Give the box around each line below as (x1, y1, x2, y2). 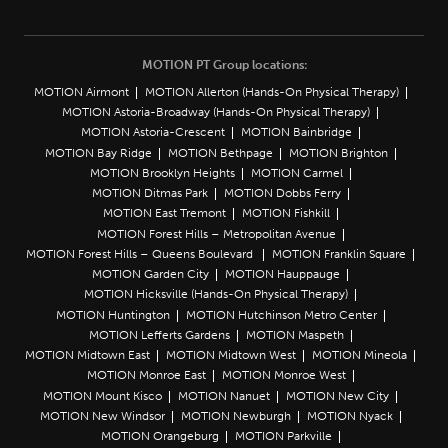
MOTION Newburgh (180, 408, 291, 423)
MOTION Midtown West (166, 348, 296, 363)
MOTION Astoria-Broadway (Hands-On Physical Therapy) (62, 105, 370, 120)
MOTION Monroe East (86, 368, 206, 383)
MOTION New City (286, 388, 389, 403)
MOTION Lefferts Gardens (88, 327, 230, 342)
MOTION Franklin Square (272, 246, 406, 261)
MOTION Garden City (92, 267, 209, 282)
